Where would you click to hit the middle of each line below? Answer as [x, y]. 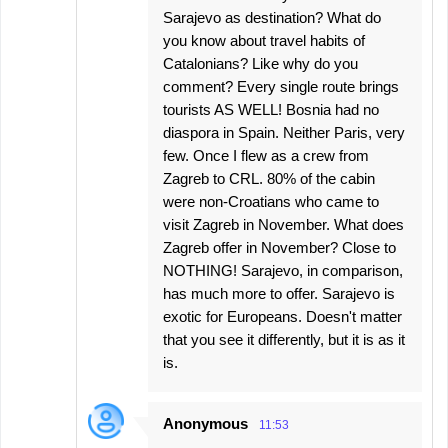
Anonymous [205, 423]
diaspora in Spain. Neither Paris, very [284, 132]
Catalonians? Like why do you [260, 63]
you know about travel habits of [264, 40]
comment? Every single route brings [281, 86]
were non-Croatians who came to [271, 201]
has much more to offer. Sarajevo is [279, 293]
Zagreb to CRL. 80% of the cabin [269, 178]
